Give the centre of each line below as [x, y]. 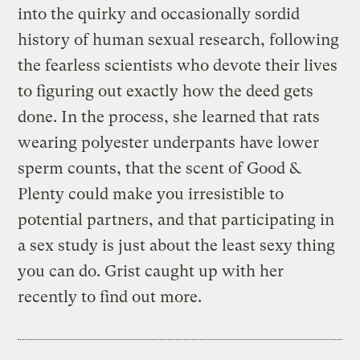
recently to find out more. [110, 297]
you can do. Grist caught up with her [151, 271]
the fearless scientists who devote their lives [178, 65]
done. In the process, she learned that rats [169, 117]
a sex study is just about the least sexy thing [177, 245]
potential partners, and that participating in [176, 219]
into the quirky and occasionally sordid [159, 14]
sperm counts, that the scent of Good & [160, 168]
